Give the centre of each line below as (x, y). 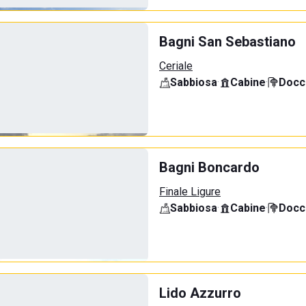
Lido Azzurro (200, 293)
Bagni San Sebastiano (227, 42)
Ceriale (176, 66)
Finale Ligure (190, 192)
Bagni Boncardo (209, 167)
